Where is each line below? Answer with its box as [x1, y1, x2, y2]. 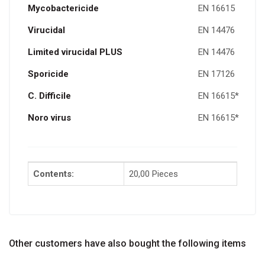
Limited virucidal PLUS [28, 47, 122, 57]
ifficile [45, 91, 71, 101]
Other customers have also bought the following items [9, 238, 246, 249]
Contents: [33, 169, 74, 179]
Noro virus [28, 112, 71, 123]
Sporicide [28, 69, 69, 79]
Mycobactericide [28, 3, 99, 14]
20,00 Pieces [129, 169, 178, 179]
